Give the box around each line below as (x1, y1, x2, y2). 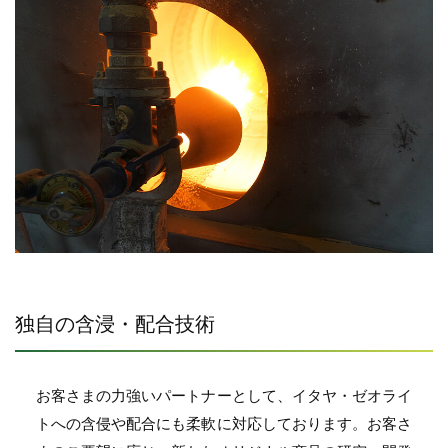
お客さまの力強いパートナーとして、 (35, 386, 292, 404)
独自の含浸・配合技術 (15, 312, 215, 335)
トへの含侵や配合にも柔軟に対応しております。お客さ (35, 414, 413, 432)
